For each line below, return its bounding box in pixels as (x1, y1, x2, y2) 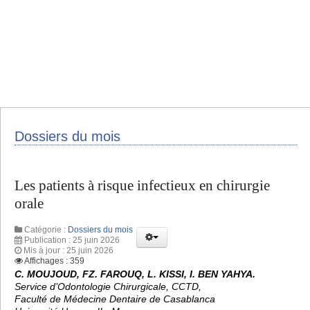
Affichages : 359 (24, 255, 84, 266)
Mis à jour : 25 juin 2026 (24, 245, 113, 255)
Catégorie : (22, 224, 68, 235)
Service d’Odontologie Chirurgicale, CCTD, (15, 280, 201, 292)
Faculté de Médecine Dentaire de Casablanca (15, 293, 215, 304)
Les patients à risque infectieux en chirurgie (15, 177, 270, 194)
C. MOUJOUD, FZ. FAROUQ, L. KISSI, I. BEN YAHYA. (15, 268, 255, 280)
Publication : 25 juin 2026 (24, 235, 120, 245)
